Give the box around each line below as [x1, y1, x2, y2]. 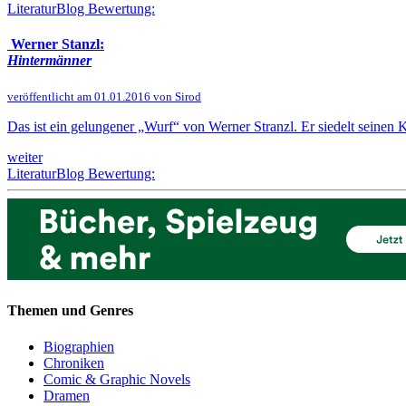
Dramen [43, 387, 90, 403]
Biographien [43, 338, 114, 354]
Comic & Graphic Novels [43, 371, 190, 387]
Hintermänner [7, 52, 92, 68]
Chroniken [43, 354, 104, 371]
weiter [7, 150, 43, 166]
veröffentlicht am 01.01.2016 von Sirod [7, 90, 201, 104]
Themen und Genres [7, 303, 133, 319]
